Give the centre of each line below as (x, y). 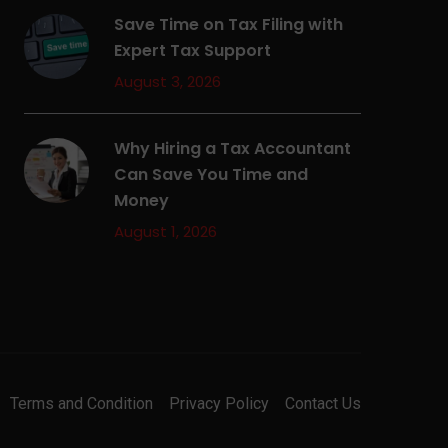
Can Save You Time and (211, 174)
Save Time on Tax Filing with (228, 24)
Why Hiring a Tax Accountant (232, 148)
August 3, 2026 (167, 81)
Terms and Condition (81, 404)
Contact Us (323, 404)
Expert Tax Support (192, 50)
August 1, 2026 (165, 231)
